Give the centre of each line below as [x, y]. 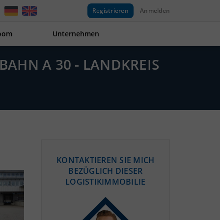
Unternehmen [76, 34]
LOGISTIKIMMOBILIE [106, 182]
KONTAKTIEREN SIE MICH [106, 160]
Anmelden [155, 10]
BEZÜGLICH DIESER [106, 171]
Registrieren [110, 10]
